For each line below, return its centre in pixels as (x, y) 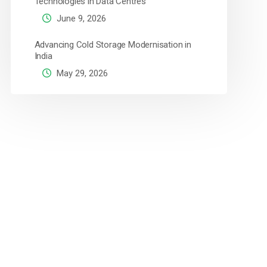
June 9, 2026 (80, 18)
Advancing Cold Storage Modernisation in (113, 45)
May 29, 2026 (81, 73)
